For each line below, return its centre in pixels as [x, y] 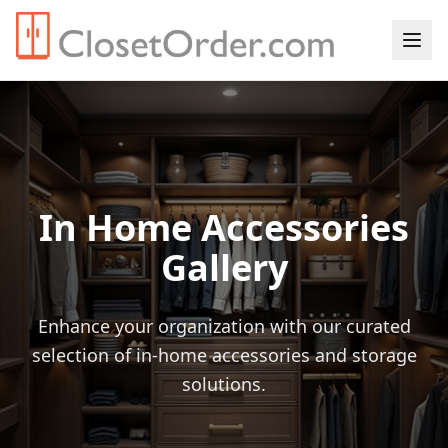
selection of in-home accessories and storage [224, 355]
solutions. [224, 384]
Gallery [224, 267]
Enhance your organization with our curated [224, 326]
